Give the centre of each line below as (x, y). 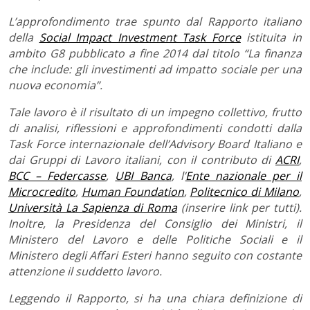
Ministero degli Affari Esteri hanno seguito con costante (155, 255)
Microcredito (42, 191)
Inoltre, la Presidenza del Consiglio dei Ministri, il (155, 223)
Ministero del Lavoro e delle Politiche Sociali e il (155, 239)
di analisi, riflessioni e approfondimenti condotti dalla (155, 128)
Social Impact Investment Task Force (140, 37)
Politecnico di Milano (245, 191)
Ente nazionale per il (243, 175)
